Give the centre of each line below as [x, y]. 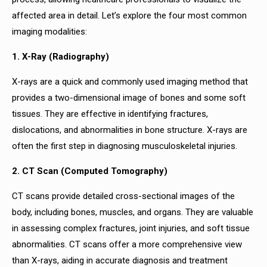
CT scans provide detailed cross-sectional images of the [123, 196]
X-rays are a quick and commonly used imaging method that [130, 82]
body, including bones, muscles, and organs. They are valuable [133, 212]
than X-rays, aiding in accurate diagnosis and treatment [120, 260]
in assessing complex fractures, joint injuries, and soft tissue [131, 228]
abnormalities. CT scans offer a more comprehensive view [127, 244]
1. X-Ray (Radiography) [63, 57]
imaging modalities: [49, 32]
